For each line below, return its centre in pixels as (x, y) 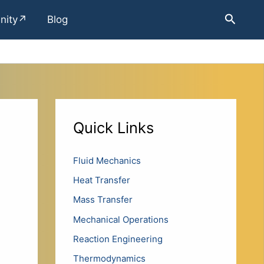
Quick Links (113, 128)
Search (243, 18)
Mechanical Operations (121, 219)
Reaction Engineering (118, 239)
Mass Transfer (103, 200)
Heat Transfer (101, 180)
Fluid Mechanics (107, 160)
